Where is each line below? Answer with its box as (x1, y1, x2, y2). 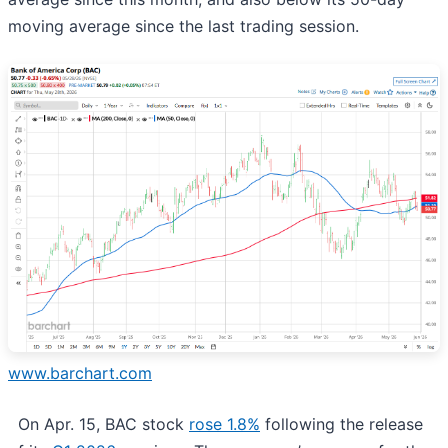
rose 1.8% (189, 413, 260, 434)
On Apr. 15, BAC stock (8, 413, 189, 434)
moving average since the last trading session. (8, 15, 359, 36)
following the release (260, 413, 423, 434)
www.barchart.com (8, 362, 152, 383)
